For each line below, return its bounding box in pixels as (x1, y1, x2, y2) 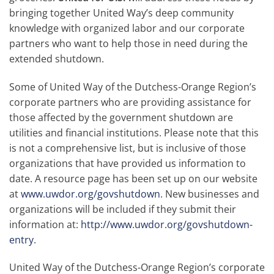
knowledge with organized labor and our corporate (9, 21, 245, 35)
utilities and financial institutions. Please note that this (9, 125, 259, 139)
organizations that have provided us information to (9, 156, 246, 170)
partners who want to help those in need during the (9, 36, 248, 50)
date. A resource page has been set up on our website (9, 171, 257, 185)
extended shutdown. (9, 51, 104, 65)
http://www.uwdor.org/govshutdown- (81, 217, 253, 231)
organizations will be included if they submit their (9, 202, 236, 216)
